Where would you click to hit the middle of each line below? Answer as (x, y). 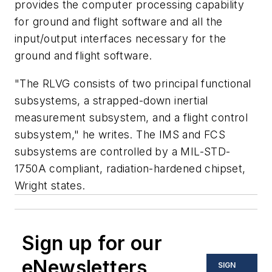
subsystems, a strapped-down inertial (111, 100)
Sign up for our (92, 243)
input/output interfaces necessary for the (121, 39)
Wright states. (50, 185)
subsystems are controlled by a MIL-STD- (123, 151)
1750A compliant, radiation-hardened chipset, (130, 168)
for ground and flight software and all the (119, 22)
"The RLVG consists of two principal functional (133, 83)
